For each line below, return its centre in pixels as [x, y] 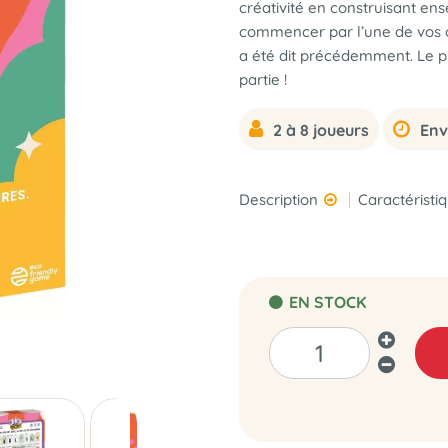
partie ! [263, 79]
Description [280, 199]
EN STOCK [325, 302]
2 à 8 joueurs [321, 130]
